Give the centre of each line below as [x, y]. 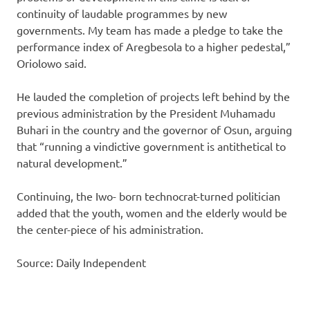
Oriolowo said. [52, 63]
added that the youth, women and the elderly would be [152, 212]
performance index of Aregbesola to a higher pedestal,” [154, 46]
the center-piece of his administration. [110, 229]
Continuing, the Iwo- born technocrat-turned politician [148, 195]
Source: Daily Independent [81, 262]
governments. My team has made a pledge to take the [150, 29]
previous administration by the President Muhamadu [146, 112]
